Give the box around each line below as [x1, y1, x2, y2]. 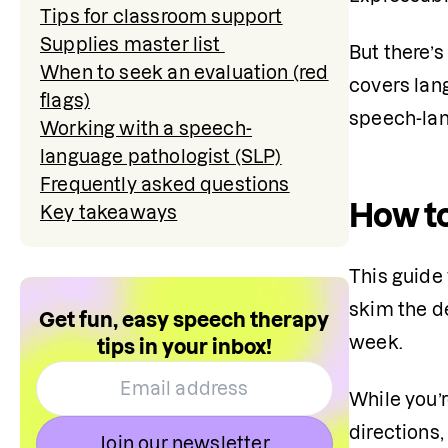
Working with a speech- [40, 119, 252, 138]
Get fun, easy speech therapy [39, 309, 330, 331]
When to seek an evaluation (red [40, 63, 329, 82]
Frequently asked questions [40, 175, 290, 194]
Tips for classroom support [40, 7, 283, 26]
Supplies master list [40, 35, 225, 54]
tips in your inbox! [96, 336, 272, 358]
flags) [40, 91, 91, 110]
